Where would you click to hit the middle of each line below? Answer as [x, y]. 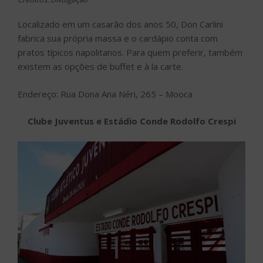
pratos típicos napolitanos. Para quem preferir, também [130, 53]
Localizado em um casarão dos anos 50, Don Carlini [120, 24]
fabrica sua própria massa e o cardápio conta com [118, 38]
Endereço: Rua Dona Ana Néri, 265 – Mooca [105, 94]
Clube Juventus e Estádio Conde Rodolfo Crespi [131, 121]
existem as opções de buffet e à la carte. [100, 67]
